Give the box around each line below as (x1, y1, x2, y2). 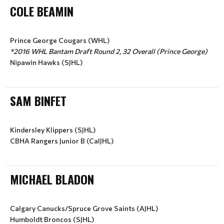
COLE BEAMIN (10, 2, 73, 20)
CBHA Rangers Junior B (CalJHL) (10, 136, 113, 145)
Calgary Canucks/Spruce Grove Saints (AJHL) (10, 204, 158, 212)
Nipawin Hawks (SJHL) (10, 58, 82, 66)
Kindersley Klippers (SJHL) (10, 125, 95, 134)
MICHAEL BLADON (10, 170, 94, 188)
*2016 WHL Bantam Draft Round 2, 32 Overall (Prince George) (10, 47, 207, 55)
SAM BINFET (10, 91, 66, 109)
